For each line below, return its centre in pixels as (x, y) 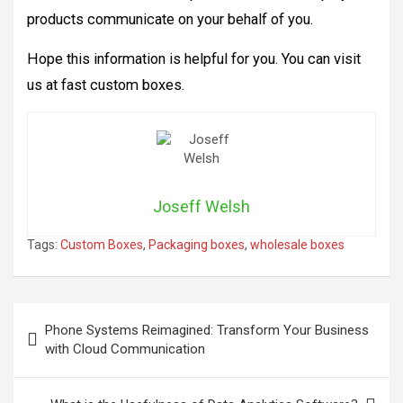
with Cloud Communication (125, 349)
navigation (65, 345)
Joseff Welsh (201, 207)
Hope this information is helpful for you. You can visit (194, 59)
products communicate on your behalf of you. (170, 20)
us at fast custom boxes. (106, 85)
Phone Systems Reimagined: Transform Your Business (207, 331)
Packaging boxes (197, 245)
